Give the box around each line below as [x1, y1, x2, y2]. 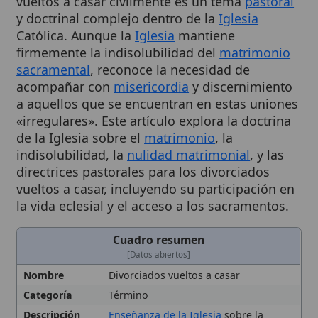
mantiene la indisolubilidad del [99, 300, 235, 312]
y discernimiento [171, 42, 266, 57]
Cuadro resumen [102, 182, 186, 197]
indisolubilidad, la [14, 104, 116, 120]
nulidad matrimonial [115, 104, 228, 120]
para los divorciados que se [134, 275, 258, 288]
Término [99, 233, 135, 246]
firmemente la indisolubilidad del [14, 11, 199, 27]
